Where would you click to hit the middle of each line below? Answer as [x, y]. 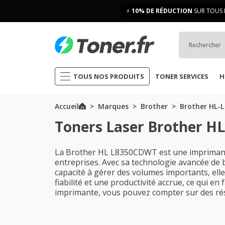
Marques [113, 106]
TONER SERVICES [182, 76]
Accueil [67, 106]
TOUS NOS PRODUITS [109, 76]
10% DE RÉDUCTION [162, 11]
